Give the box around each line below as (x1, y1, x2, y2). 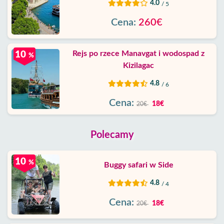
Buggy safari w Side (103, 161, 173, 169)
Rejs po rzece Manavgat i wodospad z (72, 49, 204, 57)
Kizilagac (123, 61, 154, 69)
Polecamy (90, 130, 134, 140)
